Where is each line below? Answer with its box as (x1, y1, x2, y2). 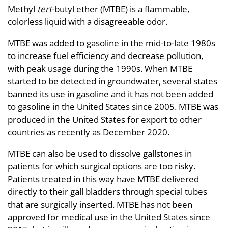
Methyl (8, 3, 37, 15)
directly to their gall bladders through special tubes (8, 185, 207, 197)
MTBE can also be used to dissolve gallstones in (8, 147, 192, 159)
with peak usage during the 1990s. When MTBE (8, 62, 192, 74)
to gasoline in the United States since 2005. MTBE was (8, 100, 218, 112)
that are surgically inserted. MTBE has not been (8, 198, 192, 210)
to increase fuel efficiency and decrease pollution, (8, 49, 203, 62)
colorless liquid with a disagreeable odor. (8, 15, 167, 27)
